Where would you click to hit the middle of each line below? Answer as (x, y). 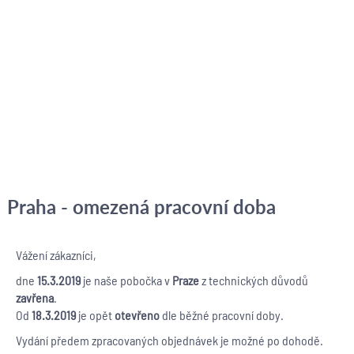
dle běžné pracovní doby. (222, 315)
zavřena (34, 298)
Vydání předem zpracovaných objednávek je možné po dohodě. (169, 340)
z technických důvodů (254, 280)
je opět (96, 315)
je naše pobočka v (126, 280)
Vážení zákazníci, (56, 255)
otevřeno (138, 315)
